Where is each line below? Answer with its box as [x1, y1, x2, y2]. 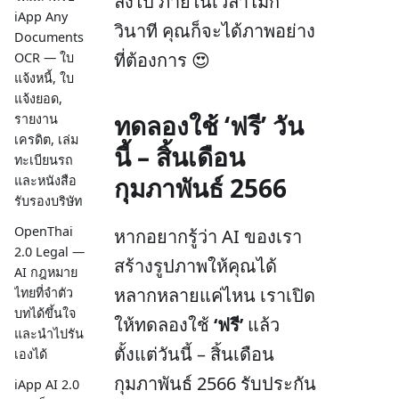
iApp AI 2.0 [14, 376, 79, 394]
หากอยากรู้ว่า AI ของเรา [114, 224, 302, 248]
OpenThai [14, 223, 73, 240]
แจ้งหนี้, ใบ [14, 69, 74, 86]
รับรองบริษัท [14, 191, 82, 209]
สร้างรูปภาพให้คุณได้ [114, 253, 277, 278]
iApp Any [14, 7, 68, 25]
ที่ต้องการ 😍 [114, 47, 210, 72]
